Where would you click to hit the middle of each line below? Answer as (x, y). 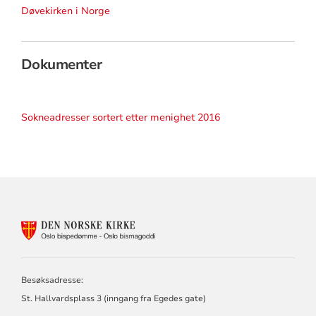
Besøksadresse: (52, 280)
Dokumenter (61, 65)
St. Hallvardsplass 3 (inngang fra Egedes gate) (113, 299)
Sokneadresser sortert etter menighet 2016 (120, 118)
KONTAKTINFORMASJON (243, 226)
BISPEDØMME (213, 266)
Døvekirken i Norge (65, 11)
